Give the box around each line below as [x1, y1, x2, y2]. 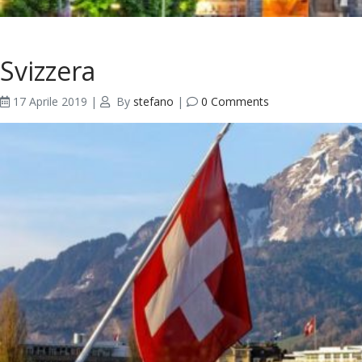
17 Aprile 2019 [13, 94, 87, 109]
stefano [133, 94, 174, 109]
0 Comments [201, 94, 269, 109]
